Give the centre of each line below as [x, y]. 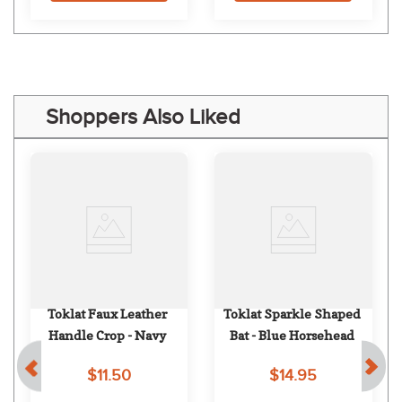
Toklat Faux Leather [108, 314]
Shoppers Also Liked [143, 117]
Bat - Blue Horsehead [292, 336]
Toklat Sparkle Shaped [292, 314]
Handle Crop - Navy [108, 336]
